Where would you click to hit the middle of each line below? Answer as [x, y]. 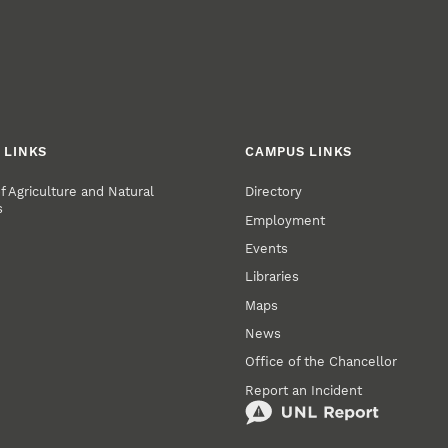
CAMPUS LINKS [299, 151]
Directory [274, 192]
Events [267, 248]
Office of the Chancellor [321, 362]
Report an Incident [304, 390]
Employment [285, 220]
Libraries [272, 277]
